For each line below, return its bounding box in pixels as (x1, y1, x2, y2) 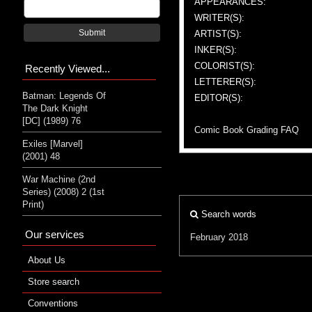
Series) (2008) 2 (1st (22, 186, 104, 197)
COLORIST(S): (194, 60, 255, 71)
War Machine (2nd (22, 173, 95, 185)
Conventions (28, 297, 78, 309)
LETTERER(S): (194, 76, 256, 87)
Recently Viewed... (25, 62, 110, 75)
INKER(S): (194, 44, 237, 55)
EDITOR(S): (194, 92, 243, 103)
